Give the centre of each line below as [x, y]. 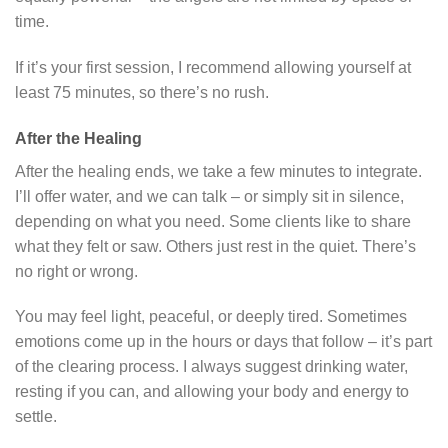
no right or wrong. [76, 271]
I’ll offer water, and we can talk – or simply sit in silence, [209, 196]
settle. [36, 417]
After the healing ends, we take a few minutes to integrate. [218, 171]
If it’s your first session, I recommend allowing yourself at [213, 67]
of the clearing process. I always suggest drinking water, [211, 367]
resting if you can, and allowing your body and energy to [212, 392]
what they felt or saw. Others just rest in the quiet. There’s [215, 246]
